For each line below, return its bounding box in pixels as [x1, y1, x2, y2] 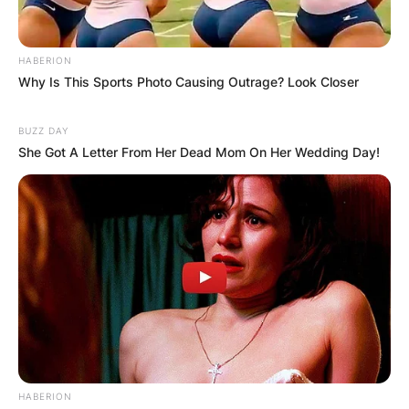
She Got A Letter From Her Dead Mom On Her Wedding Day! [18, 143, 380, 160]
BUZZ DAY [18, 124, 68, 136]
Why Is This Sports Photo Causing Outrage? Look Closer [18, 73, 359, 89]
